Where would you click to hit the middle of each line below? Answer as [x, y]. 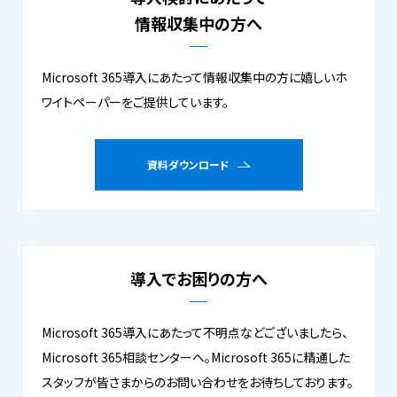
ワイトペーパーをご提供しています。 [135, 101]
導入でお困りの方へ [198, 278]
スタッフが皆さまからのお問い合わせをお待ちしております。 [198, 381]
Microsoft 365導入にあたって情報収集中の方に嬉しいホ [195, 77]
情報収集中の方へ [198, 23]
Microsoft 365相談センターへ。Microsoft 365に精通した [196, 357]
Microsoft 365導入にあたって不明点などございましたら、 [195, 332]
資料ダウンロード [188, 164]
